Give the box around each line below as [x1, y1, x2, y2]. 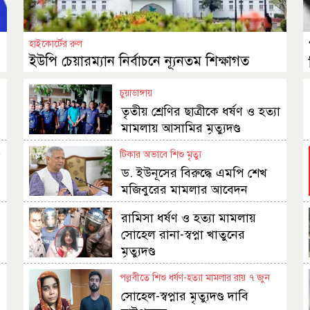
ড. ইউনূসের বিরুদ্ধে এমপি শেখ [121, 165, 268, 181]
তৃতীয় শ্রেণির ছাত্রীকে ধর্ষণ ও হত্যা [121, 104, 281, 120]
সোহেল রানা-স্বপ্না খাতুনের [121, 227, 246, 243]
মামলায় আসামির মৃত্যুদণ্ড [121, 120, 241, 136]
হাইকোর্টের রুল [29, 38, 82, 51]
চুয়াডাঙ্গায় [120, 87, 153, 100]
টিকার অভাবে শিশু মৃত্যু [120, 149, 202, 161]
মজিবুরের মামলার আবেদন [121, 182, 248, 198]
